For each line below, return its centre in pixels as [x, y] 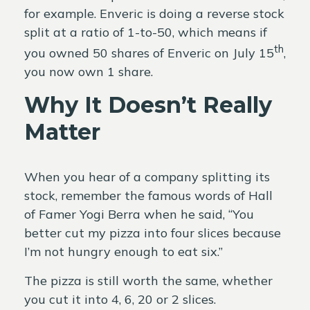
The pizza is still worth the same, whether [148, 280]
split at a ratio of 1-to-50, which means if [146, 32]
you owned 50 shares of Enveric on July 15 [149, 53]
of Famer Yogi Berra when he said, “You [139, 214]
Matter [62, 131]
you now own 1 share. [89, 71]
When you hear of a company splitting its [147, 176]
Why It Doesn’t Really [148, 104]
